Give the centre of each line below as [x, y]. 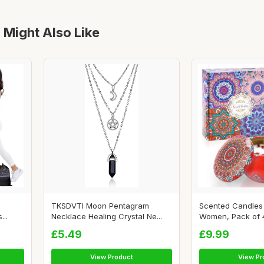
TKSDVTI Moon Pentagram [100, 206]
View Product [112, 257]
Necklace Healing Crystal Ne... [107, 217]
